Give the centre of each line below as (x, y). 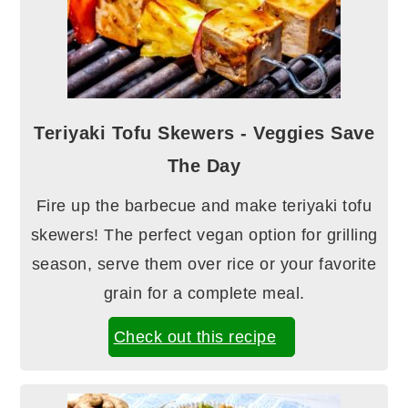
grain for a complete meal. (204, 294)
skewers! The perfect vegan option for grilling (204, 235)
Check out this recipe (195, 337)
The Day (204, 166)
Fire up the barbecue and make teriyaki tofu (204, 206)
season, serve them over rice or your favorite (204, 265)
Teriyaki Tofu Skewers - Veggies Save (204, 133)
